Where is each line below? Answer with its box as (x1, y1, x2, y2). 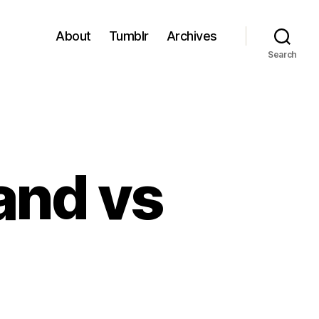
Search (267, 49, 298, 60)
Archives (166, 28, 217, 43)
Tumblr (108, 28, 149, 43)
